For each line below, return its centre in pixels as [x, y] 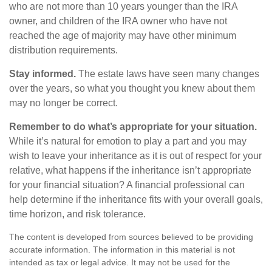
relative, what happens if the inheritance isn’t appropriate [130, 170]
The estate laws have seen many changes [168, 74]
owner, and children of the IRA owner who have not [118, 21]
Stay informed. [42, 74]
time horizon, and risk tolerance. [77, 214]
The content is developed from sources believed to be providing [131, 237]
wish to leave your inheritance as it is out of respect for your [135, 156]
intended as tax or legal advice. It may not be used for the [120, 262]
